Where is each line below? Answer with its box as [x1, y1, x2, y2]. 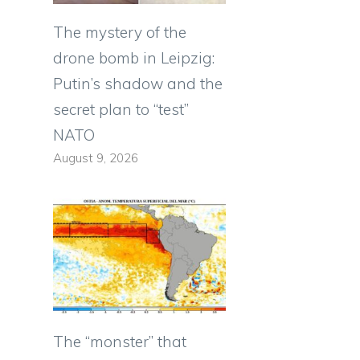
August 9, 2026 [53, 149, 138, 166]
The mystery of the [53, 22, 186, 42]
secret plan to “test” [53, 99, 189, 119]
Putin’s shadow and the [53, 73, 223, 93]
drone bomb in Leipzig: [53, 47, 215, 67]
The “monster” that [53, 332, 186, 352]
